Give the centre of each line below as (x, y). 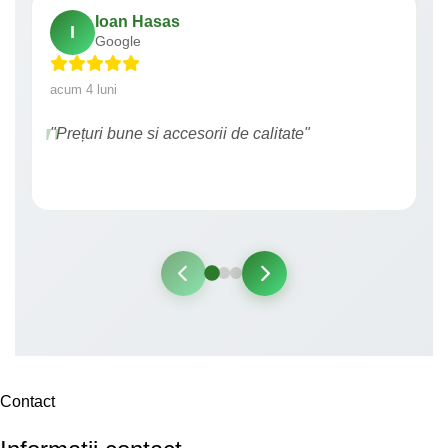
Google (118, 42)
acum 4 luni (83, 89)
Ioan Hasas (137, 22)
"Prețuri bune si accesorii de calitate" (180, 133)
